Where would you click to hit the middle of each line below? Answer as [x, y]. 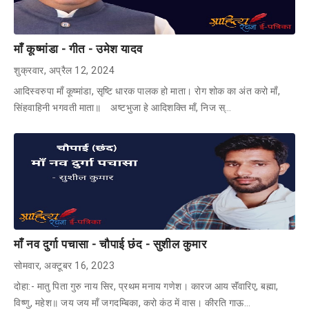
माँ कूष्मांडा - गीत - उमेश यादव [78, 49]
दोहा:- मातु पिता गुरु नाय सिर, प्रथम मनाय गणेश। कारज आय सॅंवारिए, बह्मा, [146, 286]
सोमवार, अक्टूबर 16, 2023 [64, 265]
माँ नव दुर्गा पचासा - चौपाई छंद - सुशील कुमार [110, 244]
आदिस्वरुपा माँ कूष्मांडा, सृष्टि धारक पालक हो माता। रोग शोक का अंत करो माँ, [147, 91]
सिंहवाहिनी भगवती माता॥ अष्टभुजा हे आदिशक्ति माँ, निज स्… [123, 107]
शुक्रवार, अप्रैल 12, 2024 [64, 70]
